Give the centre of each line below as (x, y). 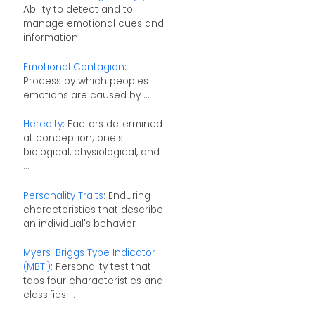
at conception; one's (73, 139)
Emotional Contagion (73, 67)
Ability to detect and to (78, 9)
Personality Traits (63, 195)
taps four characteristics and (93, 281)
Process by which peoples (85, 81)
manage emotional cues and (93, 23)
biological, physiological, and (91, 153)
